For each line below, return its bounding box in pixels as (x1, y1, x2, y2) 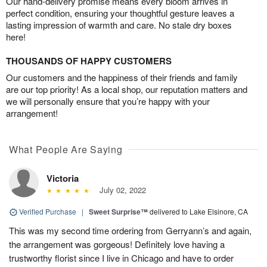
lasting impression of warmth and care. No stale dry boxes (6, 18, 232, 31)
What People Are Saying (9, 142, 123, 156)
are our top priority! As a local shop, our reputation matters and (6, 82, 247, 95)
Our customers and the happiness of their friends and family (6, 70, 238, 83)
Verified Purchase (17, 206, 78, 216)
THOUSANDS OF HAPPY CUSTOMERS (6, 54, 172, 67)
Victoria (46, 171, 79, 185)
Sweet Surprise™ (89, 206, 148, 217)
